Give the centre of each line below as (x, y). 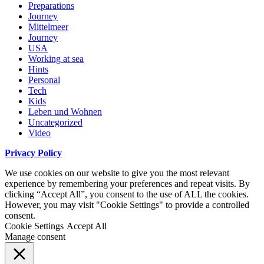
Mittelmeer (48, 27)
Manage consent (35, 237)
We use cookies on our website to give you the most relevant (117, 173)
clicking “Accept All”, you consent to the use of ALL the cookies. (127, 194)
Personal (44, 80)
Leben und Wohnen (65, 112)
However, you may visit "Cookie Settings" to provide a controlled (127, 205)
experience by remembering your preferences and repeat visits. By (127, 184)
